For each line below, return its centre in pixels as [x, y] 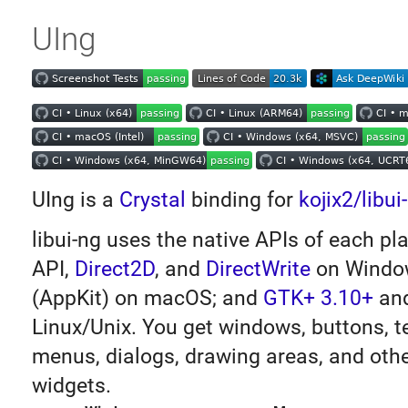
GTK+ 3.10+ [318, 299]
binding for [242, 200]
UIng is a [75, 200]
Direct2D [114, 270]
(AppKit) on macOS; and [147, 299]
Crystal [152, 200]
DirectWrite [258, 270]
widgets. [71, 386]
